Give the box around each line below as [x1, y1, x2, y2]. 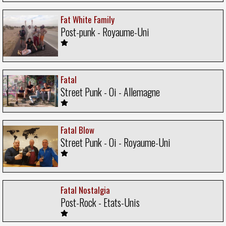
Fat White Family [61, 13, 115, 26]
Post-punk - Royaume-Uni [61, 24, 149, 40]
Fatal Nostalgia [61, 184, 110, 197]
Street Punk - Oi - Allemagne [61, 84, 160, 99]
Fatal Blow [61, 124, 94, 137]
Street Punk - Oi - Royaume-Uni [61, 135, 171, 150]
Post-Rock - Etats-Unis [61, 195, 140, 210]
